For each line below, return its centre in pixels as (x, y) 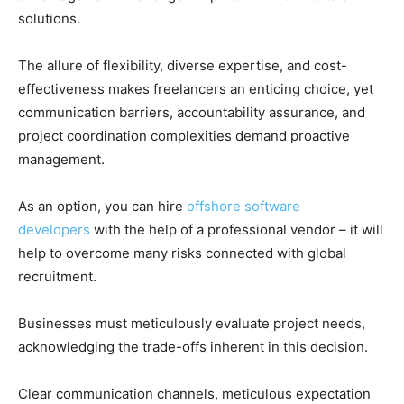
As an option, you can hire (102, 206)
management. (61, 159)
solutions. (49, 18)
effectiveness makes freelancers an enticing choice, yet (196, 88)
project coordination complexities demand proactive (184, 135)
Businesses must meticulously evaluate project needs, (192, 323)
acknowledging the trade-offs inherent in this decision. (193, 346)
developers (54, 229)
